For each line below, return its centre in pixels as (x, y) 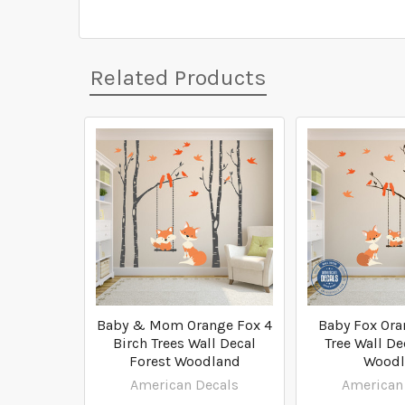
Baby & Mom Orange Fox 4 (184, 325)
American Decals (184, 385)
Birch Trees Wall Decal (184, 344)
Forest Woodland (184, 362)
